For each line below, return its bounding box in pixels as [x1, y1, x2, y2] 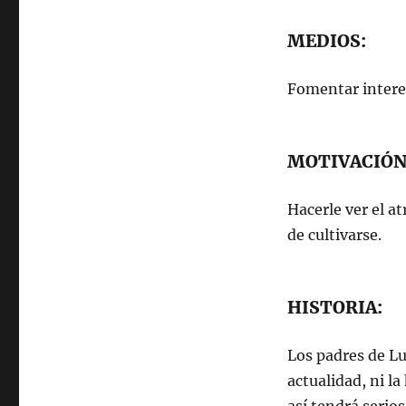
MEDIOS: [286, 30, 366, 52]
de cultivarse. [286, 226, 382, 244]
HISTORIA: [286, 296, 382, 318]
